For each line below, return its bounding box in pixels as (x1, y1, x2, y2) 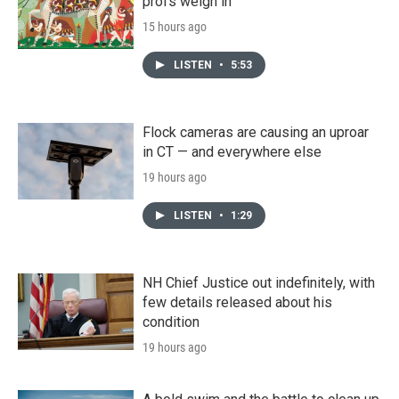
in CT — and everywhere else (142, 143, 322, 161)
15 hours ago (142, 20, 207, 35)
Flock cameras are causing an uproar (142, 124, 369, 142)
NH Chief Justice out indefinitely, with (142, 274, 375, 292)
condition (142, 313, 199, 331)
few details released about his (142, 294, 332, 312)
